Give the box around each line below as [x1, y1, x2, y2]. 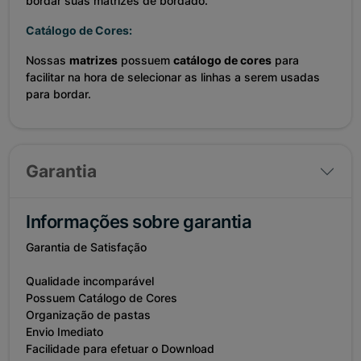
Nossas [26, 53, 69, 68]
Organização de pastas [26, 308, 151, 322]
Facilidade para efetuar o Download [26, 342, 214, 356]
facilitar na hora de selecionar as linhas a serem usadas [26, 70, 320, 85]
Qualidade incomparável [26, 274, 154, 288]
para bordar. [26, 87, 91, 102]
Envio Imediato [26, 325, 103, 339]
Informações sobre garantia [26, 211, 252, 233]
